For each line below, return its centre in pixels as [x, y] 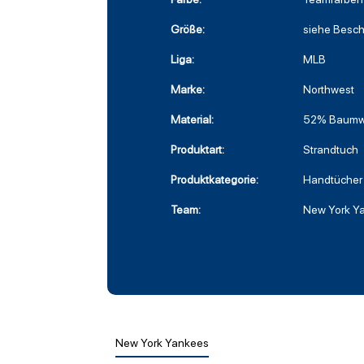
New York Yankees [162, 343]
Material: [192, 120]
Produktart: [197, 150]
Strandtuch [331, 150]
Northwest [329, 90]
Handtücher [333, 180]
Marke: [188, 90]
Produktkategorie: [214, 180]
